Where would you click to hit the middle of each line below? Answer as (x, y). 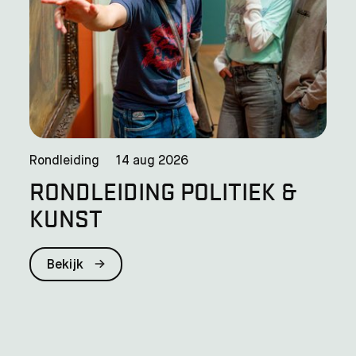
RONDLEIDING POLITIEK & (163, 190)
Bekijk (67, 265)
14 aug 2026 (152, 161)
